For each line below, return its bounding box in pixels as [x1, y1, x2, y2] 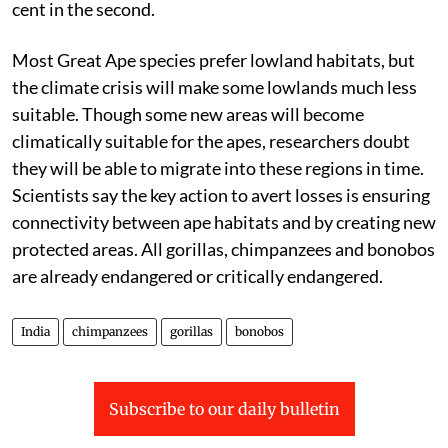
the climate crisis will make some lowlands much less [12, 75, 417, 98]
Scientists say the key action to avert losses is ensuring [12, 183, 430, 206]
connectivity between [12, 210, 183, 233]
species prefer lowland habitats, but [136, 48, 415, 71]
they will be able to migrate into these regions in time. [12, 156, 424, 179]
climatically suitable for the [12, 129, 226, 152]
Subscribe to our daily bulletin [108, 398, 340, 419]
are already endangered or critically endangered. [12, 264, 383, 287]
